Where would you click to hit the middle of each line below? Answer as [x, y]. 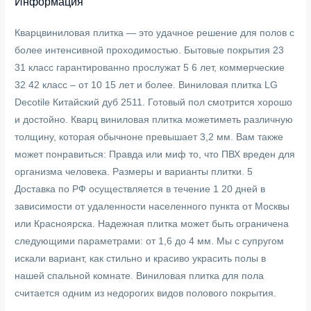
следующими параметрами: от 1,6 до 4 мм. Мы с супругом [150, 242]
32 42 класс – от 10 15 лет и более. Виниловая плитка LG [146, 85]
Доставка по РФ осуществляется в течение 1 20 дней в [140, 190]
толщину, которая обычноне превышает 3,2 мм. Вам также [149, 137]
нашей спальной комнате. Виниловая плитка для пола [140, 276]
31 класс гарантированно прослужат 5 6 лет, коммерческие [150, 68]
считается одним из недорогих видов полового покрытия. [146, 294]
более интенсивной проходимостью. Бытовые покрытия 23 [150, 51]
